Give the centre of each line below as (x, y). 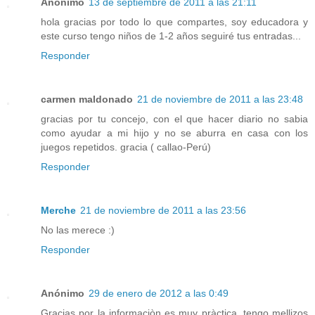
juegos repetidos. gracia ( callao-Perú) (126, 147)
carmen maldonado (87, 99)
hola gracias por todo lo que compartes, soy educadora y (174, 22)
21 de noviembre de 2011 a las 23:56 (163, 211)
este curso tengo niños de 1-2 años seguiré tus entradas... (171, 36)
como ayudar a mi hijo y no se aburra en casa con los (174, 133)
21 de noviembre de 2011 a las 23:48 (220, 99)
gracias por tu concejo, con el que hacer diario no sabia (174, 119)
